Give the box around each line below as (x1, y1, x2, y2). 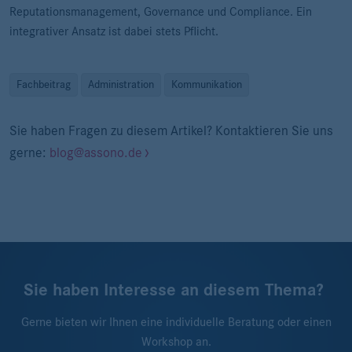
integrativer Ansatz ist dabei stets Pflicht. (9, 24, 218, 38)
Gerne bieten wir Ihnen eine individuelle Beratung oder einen (20, 315, 332, 328)
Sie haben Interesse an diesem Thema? (23, 280, 323, 299)
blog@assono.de (49, 145, 142, 159)
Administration (88, 78, 154, 90)
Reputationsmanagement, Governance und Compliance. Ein (9, 5, 312, 18)
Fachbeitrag (16, 78, 71, 90)
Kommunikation (171, 78, 242, 90)
